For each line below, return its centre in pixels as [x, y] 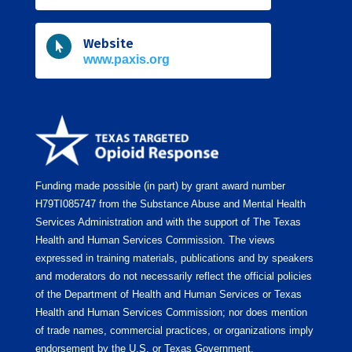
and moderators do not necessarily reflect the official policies [173, 277]
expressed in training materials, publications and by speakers [174, 258]
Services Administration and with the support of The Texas [168, 222]
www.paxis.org [127, 60]
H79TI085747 [65, 204]
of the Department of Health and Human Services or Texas [168, 295]
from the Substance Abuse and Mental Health [200, 204]
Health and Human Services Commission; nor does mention [171, 313]
